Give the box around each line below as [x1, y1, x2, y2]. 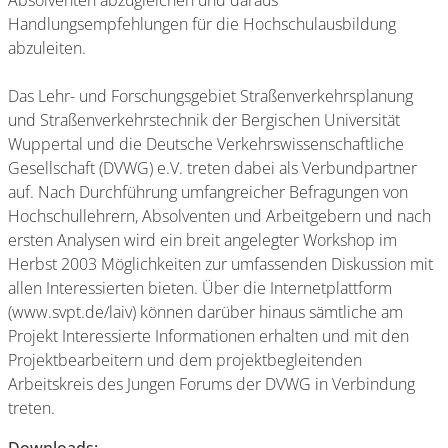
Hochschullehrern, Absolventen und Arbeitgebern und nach [8, 205, 431, 227]
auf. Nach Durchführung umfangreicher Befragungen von [8, 181, 408, 203]
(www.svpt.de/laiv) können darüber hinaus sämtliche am [8, 301, 403, 323]
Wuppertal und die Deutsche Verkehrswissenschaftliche [8, 133, 404, 155]
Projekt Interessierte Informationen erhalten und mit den [8, 325, 409, 347]
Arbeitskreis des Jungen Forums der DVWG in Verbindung [8, 373, 415, 395]
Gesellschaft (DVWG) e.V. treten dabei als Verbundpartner [8, 157, 417, 179]
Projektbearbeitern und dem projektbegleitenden [8, 349, 362, 371]
